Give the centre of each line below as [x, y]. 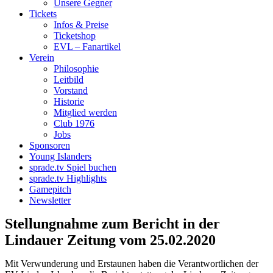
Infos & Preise [81, 25]
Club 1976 [74, 123]
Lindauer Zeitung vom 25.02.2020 [110, 240]
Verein [42, 58]
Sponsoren [50, 145]
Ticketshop [75, 36]
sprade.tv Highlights [68, 178]
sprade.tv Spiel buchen [73, 167]
